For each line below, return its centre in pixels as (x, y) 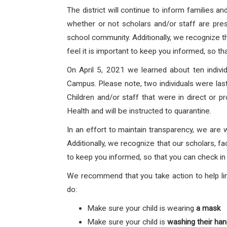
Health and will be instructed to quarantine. (139, 111)
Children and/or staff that (112, 97)
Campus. (83, 84)
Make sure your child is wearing (141, 208)
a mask (208, 208)
